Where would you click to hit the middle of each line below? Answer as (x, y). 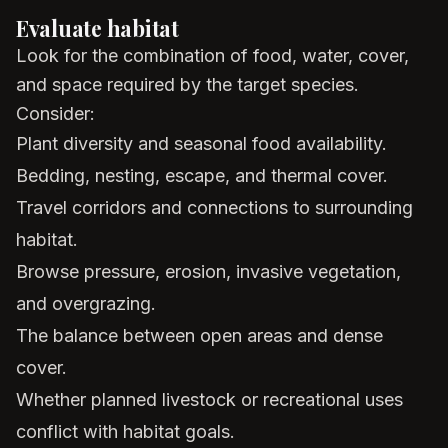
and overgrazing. (86, 303)
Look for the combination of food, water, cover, (212, 55)
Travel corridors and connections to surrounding (214, 207)
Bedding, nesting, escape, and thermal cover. (202, 175)
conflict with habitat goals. (125, 431)
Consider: (55, 113)
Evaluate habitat (97, 28)
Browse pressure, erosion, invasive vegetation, (208, 271)
